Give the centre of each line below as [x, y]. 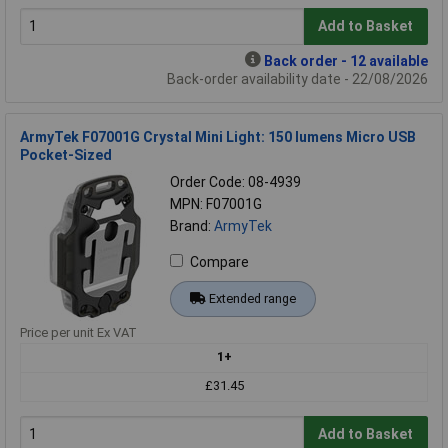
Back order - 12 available [346, 60]
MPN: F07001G [216, 203]
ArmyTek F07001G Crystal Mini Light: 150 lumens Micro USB [218, 136]
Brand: [192, 225]
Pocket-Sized [66, 154]
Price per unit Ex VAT [78, 332]
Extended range [252, 298]
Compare [219, 261]
